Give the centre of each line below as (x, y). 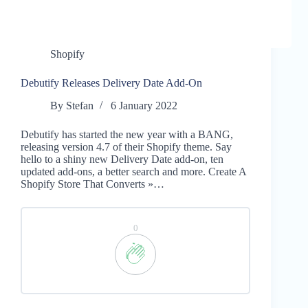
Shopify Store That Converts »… (92, 184)
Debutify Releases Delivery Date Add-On (111, 83)
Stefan (80, 106)
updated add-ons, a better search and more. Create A (133, 172)
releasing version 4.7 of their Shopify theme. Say (126, 147)
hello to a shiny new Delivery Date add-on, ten (122, 159)
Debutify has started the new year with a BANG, (127, 135)
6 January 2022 (144, 106)
